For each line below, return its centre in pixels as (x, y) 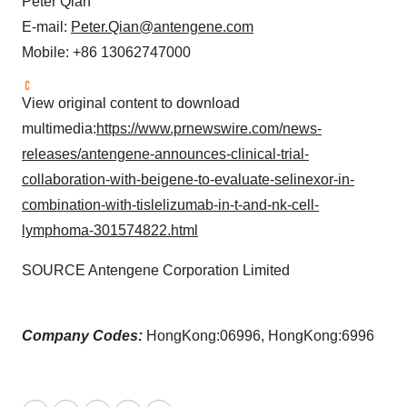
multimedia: (59, 128)
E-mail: (46, 26)
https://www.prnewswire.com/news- (209, 128)
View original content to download (131, 103)
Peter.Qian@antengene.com (162, 26)
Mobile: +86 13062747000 (106, 52)
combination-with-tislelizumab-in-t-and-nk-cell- (170, 204)
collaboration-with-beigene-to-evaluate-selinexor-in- (188, 179)
